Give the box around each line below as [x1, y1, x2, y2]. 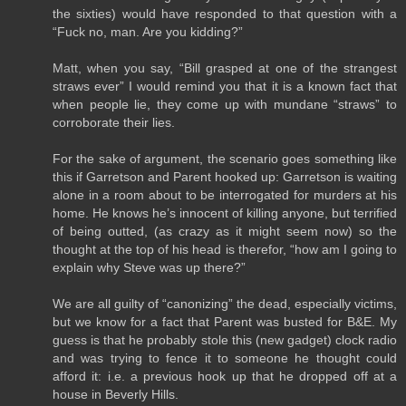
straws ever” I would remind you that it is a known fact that [53, 78, 397, 93]
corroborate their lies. [53, 114, 175, 130]
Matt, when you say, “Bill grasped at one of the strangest [53, 60, 397, 75]
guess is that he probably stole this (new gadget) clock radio [53, 332, 397, 347]
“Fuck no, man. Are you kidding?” [53, 24, 243, 39]
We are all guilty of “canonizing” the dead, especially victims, [53, 295, 397, 311]
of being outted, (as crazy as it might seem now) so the [53, 223, 397, 238]
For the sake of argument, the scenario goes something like [53, 150, 397, 166]
